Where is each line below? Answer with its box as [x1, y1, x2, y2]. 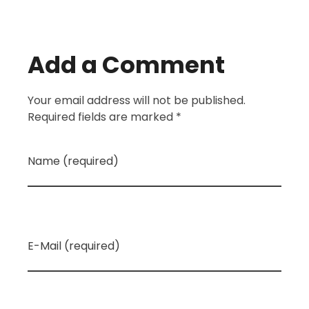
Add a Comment [28, 48, 225, 82]
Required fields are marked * [28, 108, 181, 125]
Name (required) [28, 152, 119, 169]
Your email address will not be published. [28, 92, 246, 108]
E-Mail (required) [28, 237, 120, 254]
